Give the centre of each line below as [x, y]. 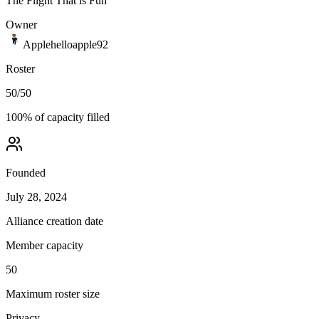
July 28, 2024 [36, 197]
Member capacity [45, 245]
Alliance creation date [54, 221]
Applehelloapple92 [66, 44]
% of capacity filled [66, 117]
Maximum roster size [53, 293]
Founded [26, 172]
